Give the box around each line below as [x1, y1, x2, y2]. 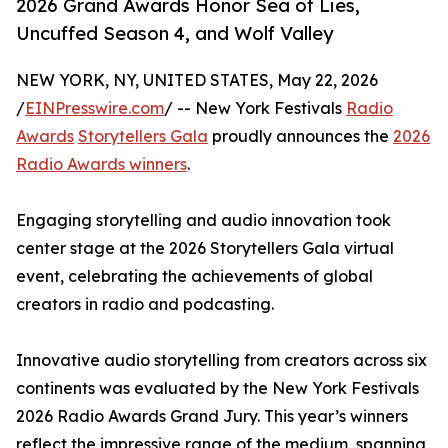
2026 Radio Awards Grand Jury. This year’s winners [16, 406, 408, 427]
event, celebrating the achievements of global [16, 266, 373, 287]
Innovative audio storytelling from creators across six [16, 350, 427, 371]
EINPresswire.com [25, 98, 164, 119]
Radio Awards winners [16, 154, 187, 175]
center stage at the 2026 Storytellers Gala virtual [16, 238, 394, 259]
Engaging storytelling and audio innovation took [16, 210, 391, 231]
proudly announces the [208, 126, 393, 147]
